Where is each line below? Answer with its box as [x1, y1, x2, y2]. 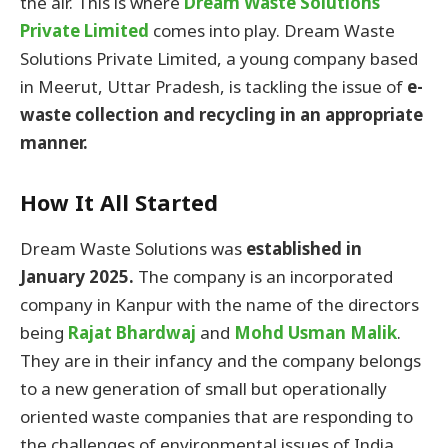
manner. [20, 131, 88, 155]
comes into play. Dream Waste [149, 19, 395, 43]
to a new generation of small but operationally [20, 377, 387, 401]
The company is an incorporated [134, 265, 393, 289]
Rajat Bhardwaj [68, 321, 200, 345]
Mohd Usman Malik [234, 321, 397, 345]
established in [246, 237, 362, 261]
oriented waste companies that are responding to [20, 405, 413, 429]
